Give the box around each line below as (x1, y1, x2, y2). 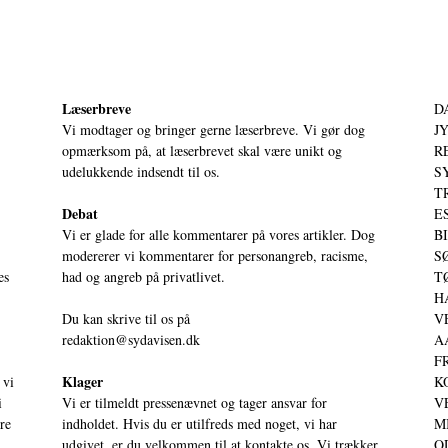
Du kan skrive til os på (62, 308, 190, 328)
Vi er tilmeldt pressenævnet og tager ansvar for (62, 392, 327, 412)
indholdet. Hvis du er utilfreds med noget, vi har (62, 413, 337, 433)
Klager (62, 370, 103, 392)
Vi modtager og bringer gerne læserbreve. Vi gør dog (62, 119, 365, 139)
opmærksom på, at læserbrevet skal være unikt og (62, 140, 342, 160)
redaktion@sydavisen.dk (62, 329, 200, 349)
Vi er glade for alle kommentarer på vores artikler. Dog (62, 224, 375, 244)
